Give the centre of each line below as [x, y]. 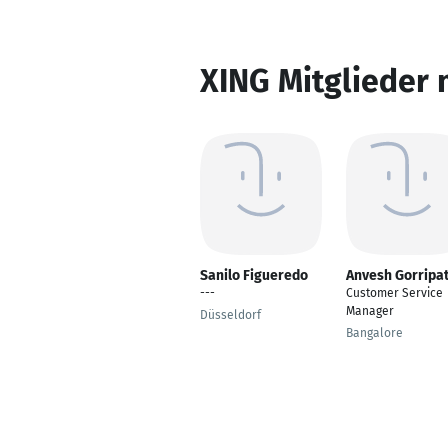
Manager [370, 311]
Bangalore [374, 333]
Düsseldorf [230, 315]
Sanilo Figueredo [254, 275]
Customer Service [394, 293]
